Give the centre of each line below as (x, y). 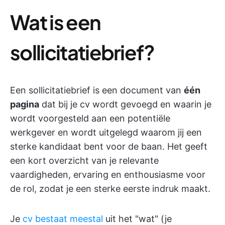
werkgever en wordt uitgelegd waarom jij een (106, 133)
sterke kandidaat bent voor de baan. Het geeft (109, 147)
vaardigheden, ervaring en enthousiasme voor (108, 175)
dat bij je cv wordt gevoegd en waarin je (125, 104)
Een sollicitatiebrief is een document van (97, 90)
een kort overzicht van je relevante (84, 161)
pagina (25, 104)
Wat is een (55, 22)
